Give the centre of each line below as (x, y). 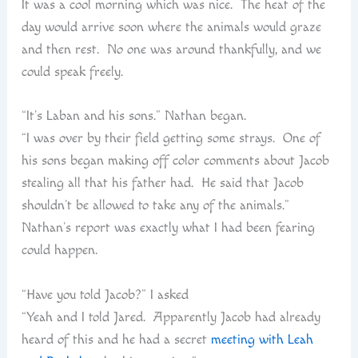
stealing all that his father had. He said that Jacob (162, 183)
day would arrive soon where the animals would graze (171, 27)
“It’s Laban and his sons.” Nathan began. (133, 116)
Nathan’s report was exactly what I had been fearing (168, 228)
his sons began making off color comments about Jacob (175, 161)
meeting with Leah (262, 339)
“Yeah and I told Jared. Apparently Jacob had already (171, 317)
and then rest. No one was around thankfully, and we (171, 49)
